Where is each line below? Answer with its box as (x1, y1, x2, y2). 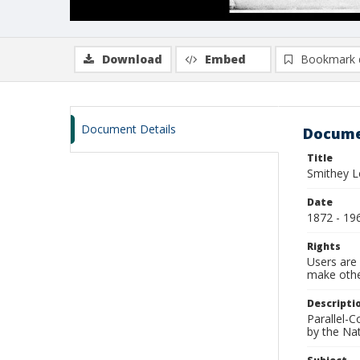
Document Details (81, 121, 176, 137)
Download (102, 51, 162, 67)
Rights (307, 239, 341, 253)
